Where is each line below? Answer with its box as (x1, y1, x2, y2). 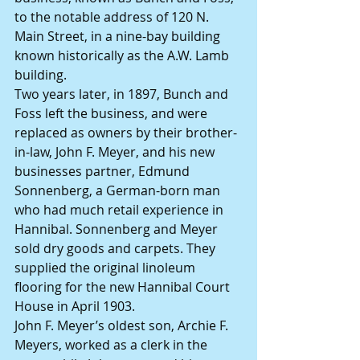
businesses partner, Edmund (14, 162, 193, 181)
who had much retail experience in (14, 201, 227, 219)
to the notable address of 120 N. (14, 8, 212, 27)
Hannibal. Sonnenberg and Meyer (14, 220, 221, 239)
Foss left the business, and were (14, 104, 211, 123)
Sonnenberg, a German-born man (14, 182, 223, 200)
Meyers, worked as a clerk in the (14, 336, 211, 354)
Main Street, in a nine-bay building (14, 27, 223, 46)
